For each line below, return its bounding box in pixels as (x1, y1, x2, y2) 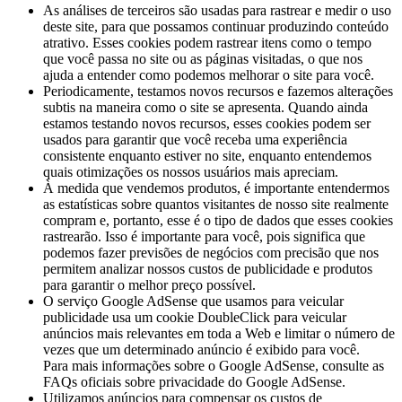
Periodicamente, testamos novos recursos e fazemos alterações (43, 83, 393, 99)
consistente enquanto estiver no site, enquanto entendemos (43, 147, 371, 163)
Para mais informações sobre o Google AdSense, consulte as (43, 357, 384, 373)
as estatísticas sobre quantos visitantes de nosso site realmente (43, 196, 389, 212)
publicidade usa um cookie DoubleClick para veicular (43, 309, 346, 325)
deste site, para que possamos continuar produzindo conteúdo (43, 18, 389, 34)
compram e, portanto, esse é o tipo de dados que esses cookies (43, 212, 393, 228)
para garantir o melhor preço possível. (43, 276, 256, 293)
